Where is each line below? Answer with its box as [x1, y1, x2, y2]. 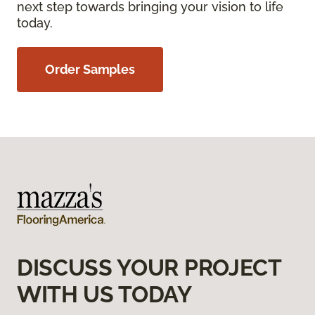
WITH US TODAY [17, 281, 192, 307]
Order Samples [45, 62, 135, 77]
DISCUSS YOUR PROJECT [17, 255, 281, 281]
